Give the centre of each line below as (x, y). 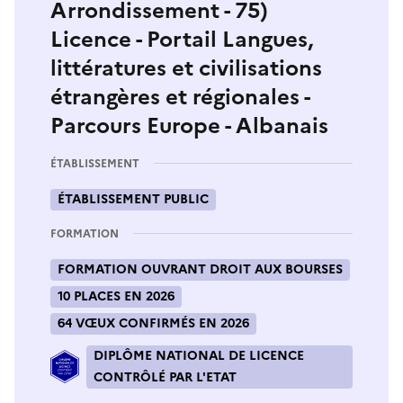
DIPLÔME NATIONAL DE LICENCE (199, 355)
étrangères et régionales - (180, 97)
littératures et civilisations (186, 68)
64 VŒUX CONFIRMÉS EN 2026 (153, 323)
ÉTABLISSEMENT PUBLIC (133, 199)
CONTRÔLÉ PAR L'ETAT (165, 377)
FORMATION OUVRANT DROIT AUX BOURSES (200, 269)
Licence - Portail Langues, (182, 39)
